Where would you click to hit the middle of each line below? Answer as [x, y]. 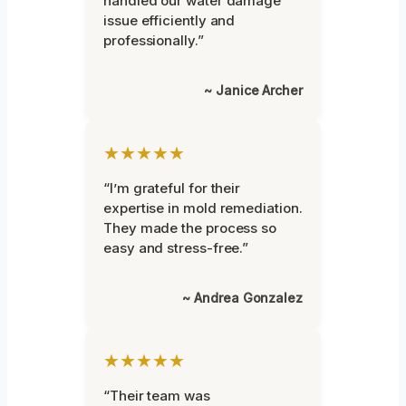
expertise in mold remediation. [203, 208]
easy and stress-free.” [176, 247]
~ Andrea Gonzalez [242, 297]
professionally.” [154, 40]
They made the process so [190, 227]
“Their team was [157, 395]
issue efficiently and [169, 20]
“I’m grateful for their [172, 188]
